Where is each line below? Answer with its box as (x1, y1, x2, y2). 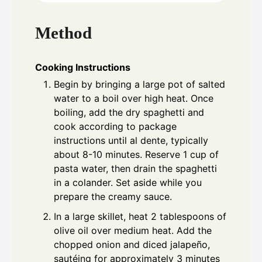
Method (35, 23, 92, 43)
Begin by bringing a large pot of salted (54, 78, 225, 91)
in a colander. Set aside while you (54, 177, 202, 189)
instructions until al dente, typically (54, 135, 208, 147)
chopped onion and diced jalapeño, (54, 239, 210, 251)
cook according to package (54, 120, 177, 133)
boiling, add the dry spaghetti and (54, 106, 204, 119)
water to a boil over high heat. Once (54, 92, 213, 105)
